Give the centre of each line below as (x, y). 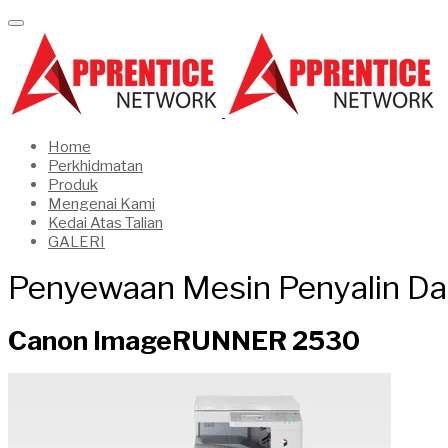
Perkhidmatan (95, 166)
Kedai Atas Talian (105, 223)
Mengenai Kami (101, 204)
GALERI (76, 242)
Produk (73, 185)
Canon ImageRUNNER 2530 (184, 340)
